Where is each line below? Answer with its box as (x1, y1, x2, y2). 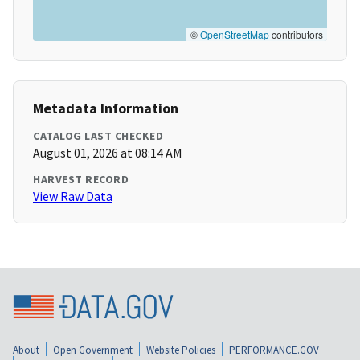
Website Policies (146, 342, 215, 357)
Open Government (53, 342, 133, 357)
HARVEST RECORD (33, 172, 129, 187)
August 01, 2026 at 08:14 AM (33, 145, 182, 162)
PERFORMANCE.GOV (229, 342, 319, 357)
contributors (269, 27, 323, 42)
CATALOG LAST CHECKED (33, 129, 163, 144)
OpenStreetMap (200, 27, 269, 42)
